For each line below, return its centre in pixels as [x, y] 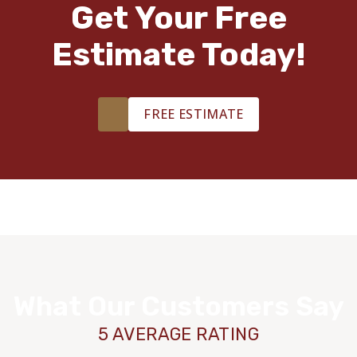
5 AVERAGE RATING [178, 335]
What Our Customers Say [178, 307]
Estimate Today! [178, 55]
